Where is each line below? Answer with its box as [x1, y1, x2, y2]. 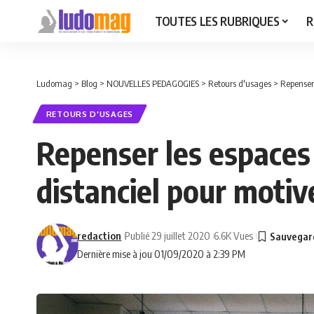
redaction [77, 229, 122, 243]
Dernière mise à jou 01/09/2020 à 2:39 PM [77, 247, 246, 261]
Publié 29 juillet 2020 [125, 229, 211, 243]
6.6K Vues [214, 229, 254, 243]
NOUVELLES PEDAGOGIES [107, 78, 199, 89]
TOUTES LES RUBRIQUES [154, 13, 280, 29]
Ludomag [36, 78, 72, 89]
